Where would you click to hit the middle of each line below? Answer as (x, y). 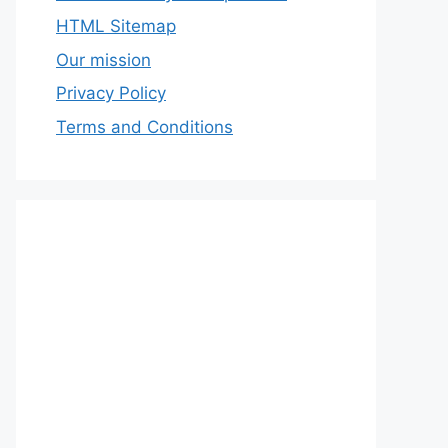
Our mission (103, 59)
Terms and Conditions (144, 126)
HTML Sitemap (116, 26)
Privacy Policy (111, 93)
